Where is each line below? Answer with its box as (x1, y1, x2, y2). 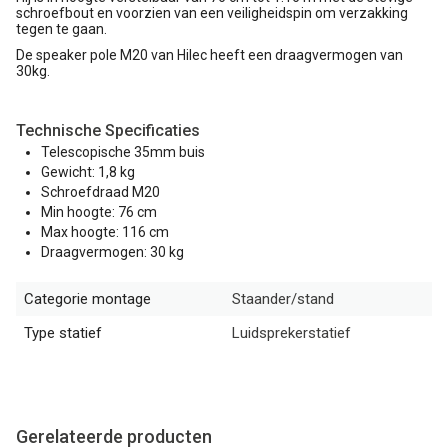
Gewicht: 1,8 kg (41, 163, 135, 180)
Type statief (24, 323, 102, 342)
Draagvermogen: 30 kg (41, 243, 184, 260)
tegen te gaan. (16, 20, 107, 37)
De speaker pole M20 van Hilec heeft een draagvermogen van (16, 46, 403, 63)
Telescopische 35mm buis (41, 143, 205, 160)
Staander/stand (232, 289, 334, 308)
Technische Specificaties (16, 120, 200, 140)
